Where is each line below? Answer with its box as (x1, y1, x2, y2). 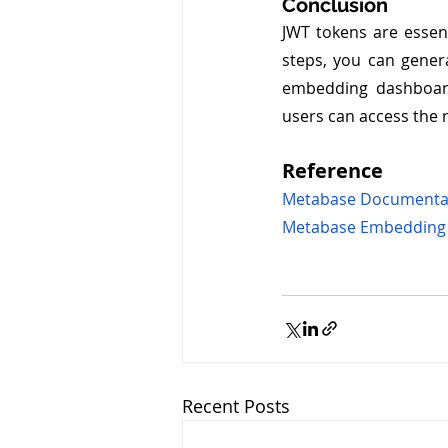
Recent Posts (182, 393, 290, 418)
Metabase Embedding (282, 215, 446, 238)
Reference (282, 156, 383, 184)
